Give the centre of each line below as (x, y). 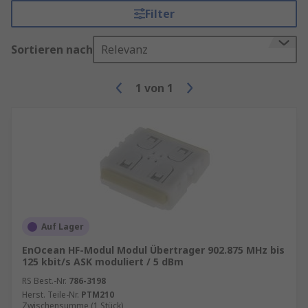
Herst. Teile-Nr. (51, 295)
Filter (159, 14)
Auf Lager (63, 227)
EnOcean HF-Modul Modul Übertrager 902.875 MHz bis (153, 250)
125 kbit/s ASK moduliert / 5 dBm (103, 262)
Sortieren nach (52, 49)
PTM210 (98, 295)
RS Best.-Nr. (44, 281)
